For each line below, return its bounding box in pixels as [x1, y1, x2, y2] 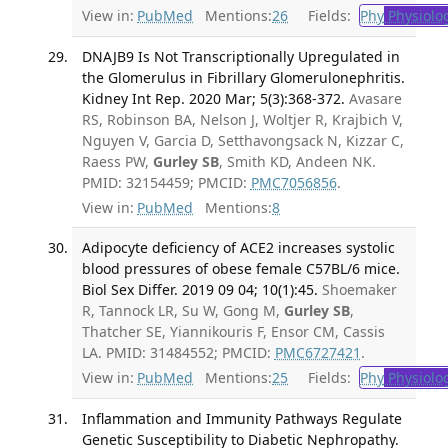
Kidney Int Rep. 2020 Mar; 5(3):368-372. [81, 89, 345, 109]
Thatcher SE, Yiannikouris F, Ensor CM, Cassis [81, 321, 385, 341]
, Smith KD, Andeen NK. [218, 152, 376, 172]
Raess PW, [81, 152, 153, 172]
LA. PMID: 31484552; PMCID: [81, 342, 275, 362]
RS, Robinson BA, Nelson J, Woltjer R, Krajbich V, [81, 110, 403, 130]
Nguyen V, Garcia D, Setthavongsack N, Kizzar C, [81, 131, 404, 151]
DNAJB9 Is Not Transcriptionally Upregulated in [81, 47, 400, 67]
